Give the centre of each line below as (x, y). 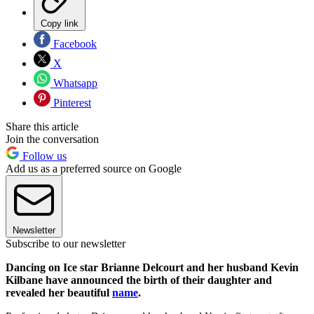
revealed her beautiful (59, 293)
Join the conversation (52, 139)
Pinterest (71, 103)
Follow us (43, 156)
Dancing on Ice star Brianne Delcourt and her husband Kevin (152, 268)
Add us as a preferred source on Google (94, 169)
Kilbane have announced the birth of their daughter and (139, 280)
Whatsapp (74, 83)
